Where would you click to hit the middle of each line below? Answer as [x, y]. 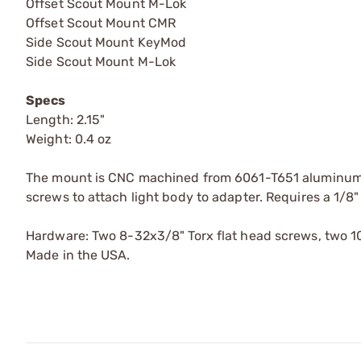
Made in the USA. [78, 255]
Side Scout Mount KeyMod [106, 42]
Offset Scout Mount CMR [101, 23]
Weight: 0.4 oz [69, 139]
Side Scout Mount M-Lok [101, 61]
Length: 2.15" [66, 119]
